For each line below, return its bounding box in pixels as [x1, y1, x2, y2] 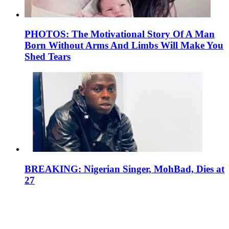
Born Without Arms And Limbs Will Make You [25, 40, 223, 51]
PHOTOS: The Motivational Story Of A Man [25, 29, 215, 40]
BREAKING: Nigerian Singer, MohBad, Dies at [25, 163, 224, 174]
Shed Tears [25, 51, 71, 62]
